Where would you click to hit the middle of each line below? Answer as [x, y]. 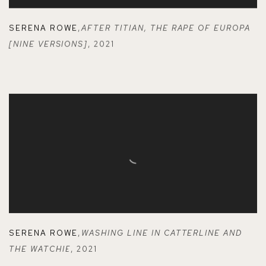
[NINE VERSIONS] [49, 44]
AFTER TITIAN [113, 28]
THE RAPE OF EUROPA [200, 28]
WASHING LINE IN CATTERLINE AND [162, 233]
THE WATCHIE [40, 249]
